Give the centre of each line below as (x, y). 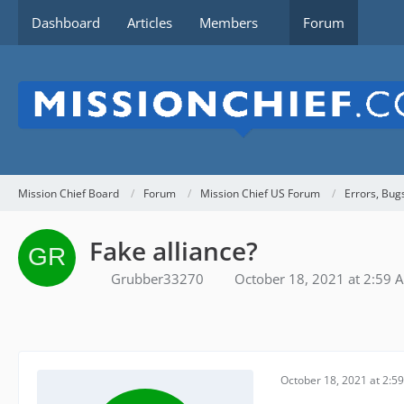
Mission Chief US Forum (260, 193)
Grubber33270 (157, 279)
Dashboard (66, 23)
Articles (150, 23)
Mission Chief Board (69, 193)
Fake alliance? (174, 251)
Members (229, 23)
